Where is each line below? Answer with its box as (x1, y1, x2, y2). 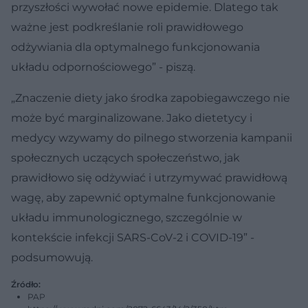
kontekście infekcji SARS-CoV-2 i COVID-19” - (11, 230, 254, 244)
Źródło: (11, 278, 41, 289)
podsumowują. (11, 250, 93, 264)
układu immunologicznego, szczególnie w (11, 210, 242, 224)
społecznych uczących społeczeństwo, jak (11, 151, 240, 164)
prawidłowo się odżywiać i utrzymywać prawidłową (11, 170, 287, 184)
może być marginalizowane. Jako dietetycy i (11, 111, 252, 124)
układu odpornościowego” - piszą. (11, 60, 195, 74)
